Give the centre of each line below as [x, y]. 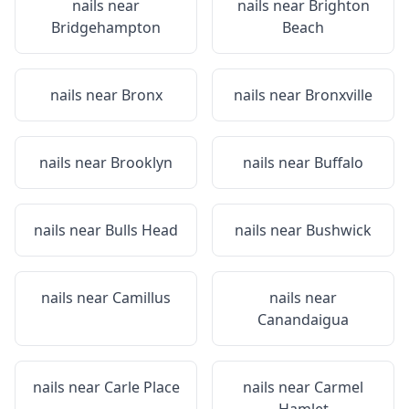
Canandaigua [303, 320]
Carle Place [142, 387]
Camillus [142, 298]
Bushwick [339, 230]
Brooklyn [142, 163]
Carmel [339, 387]
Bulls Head [142, 230]
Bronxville [339, 95]
